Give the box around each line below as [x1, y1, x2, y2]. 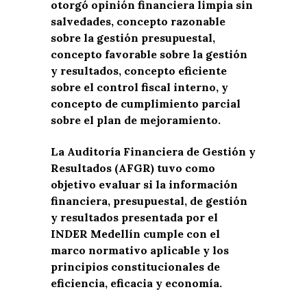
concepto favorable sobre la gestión [51, 47, 247, 61]
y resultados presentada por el [51, 210, 218, 224]
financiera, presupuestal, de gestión [51, 194, 247, 208]
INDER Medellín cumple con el [51, 227, 220, 241]
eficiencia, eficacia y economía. [51, 276, 222, 290]
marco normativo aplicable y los [51, 243, 229, 257]
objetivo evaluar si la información [51, 177, 238, 191]
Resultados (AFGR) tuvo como [51, 161, 215, 175]
